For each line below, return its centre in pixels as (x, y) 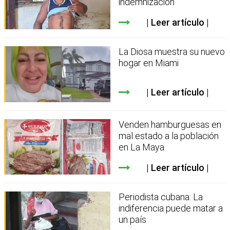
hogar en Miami (149, 63)
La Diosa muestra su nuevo (172, 52)
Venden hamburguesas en (170, 124)
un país (133, 220)
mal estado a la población (169, 136)
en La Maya (142, 147)
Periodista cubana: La (161, 197)
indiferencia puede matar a (171, 208)
